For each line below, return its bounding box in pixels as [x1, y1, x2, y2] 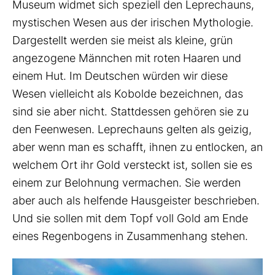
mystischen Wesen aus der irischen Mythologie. [12, 15, 254, 29]
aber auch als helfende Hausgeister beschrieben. [12, 193, 260, 207]
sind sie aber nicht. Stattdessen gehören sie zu [12, 104, 249, 118]
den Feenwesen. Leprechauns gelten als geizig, [12, 122, 252, 136]
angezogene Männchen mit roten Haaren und [12, 51, 241, 64]
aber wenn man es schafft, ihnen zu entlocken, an [12, 140, 263, 153]
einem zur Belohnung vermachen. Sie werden [12, 176, 241, 189]
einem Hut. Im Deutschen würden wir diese [12, 69, 228, 82]
